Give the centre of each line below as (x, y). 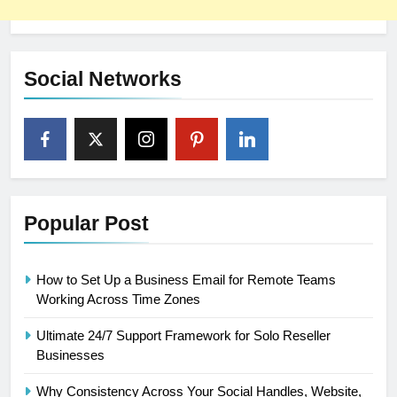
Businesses (70, 355)
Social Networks (103, 79)
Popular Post (86, 224)
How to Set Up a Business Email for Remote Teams (186, 280)
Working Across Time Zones (118, 300)
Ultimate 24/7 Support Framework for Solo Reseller (183, 336)
